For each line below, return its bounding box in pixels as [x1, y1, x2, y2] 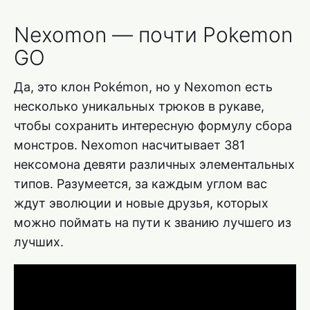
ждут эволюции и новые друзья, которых [14, 196, 268, 211]
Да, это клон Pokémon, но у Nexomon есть [14, 80, 273, 95]
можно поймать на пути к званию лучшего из [14, 215, 291, 230]
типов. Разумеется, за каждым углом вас [14, 176, 267, 192]
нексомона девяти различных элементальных [14, 157, 295, 172]
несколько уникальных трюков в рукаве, [14, 99, 264, 114]
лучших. [14, 235, 64, 250]
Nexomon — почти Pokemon [14, 22, 293, 48]
